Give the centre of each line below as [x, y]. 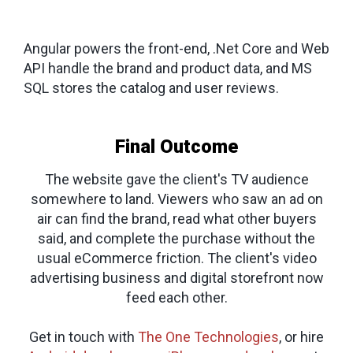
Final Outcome [176, 146]
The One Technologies [208, 336]
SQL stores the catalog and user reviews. [151, 87]
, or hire [301, 336]
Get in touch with [84, 336]
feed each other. [176, 297]
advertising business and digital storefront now [176, 277]
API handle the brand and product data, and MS [168, 68]
